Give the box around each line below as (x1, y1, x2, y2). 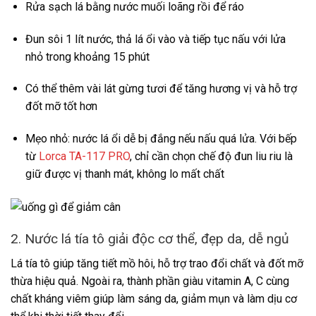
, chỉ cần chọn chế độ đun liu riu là (129, 150, 293, 164)
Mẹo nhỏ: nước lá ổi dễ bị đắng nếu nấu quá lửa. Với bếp (25, 132, 297, 146)
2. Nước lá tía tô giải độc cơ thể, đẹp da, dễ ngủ (11, 231, 289, 247)
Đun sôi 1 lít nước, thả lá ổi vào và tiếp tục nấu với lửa (25, 32, 286, 46)
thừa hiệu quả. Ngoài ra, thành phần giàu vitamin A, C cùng (11, 274, 289, 288)
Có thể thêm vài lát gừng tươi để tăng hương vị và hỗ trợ (25, 82, 297, 96)
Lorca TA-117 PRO (38, 150, 130, 164)
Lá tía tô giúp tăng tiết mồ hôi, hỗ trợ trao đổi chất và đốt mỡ (11, 256, 303, 270)
